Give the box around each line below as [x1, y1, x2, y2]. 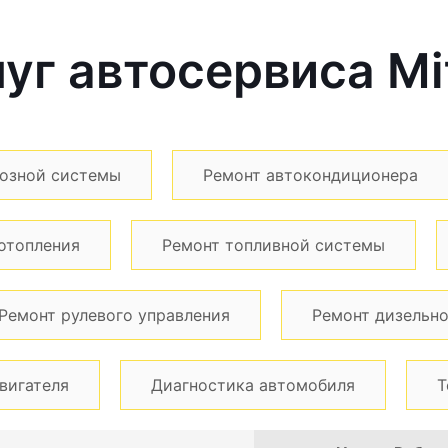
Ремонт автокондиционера [203, 164, 418, 185]
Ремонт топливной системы [162, 234, 385, 255]
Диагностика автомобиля [151, 374, 355, 395]
